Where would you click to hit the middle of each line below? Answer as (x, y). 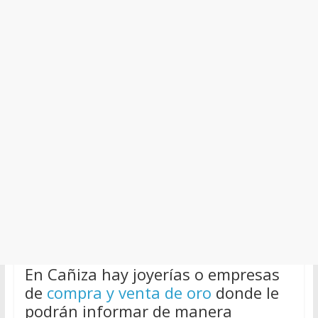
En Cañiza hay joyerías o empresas (152, 274)
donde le (245, 292)
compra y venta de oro (129, 292)
